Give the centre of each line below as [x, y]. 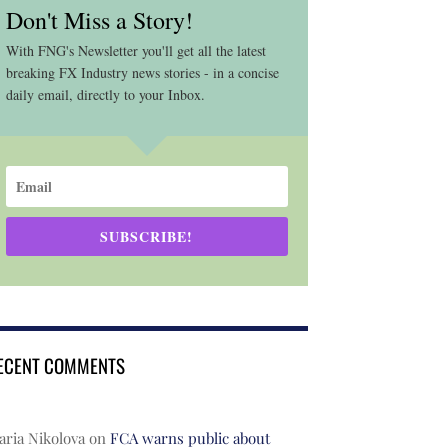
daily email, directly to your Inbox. [105, 95]
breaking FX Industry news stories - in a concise [142, 73]
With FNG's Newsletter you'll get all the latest [135, 51]
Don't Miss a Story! [99, 20]
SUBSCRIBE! [147, 237]
